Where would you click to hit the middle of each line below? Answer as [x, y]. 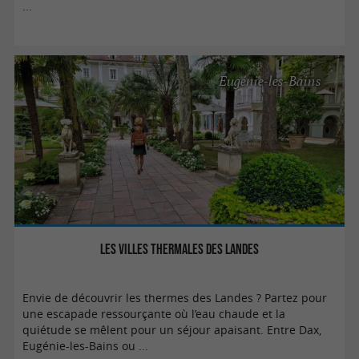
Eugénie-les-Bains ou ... [86, 346]
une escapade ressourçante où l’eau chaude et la [154, 314]
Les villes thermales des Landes [179, 248]
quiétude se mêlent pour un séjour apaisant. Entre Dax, [172, 330]
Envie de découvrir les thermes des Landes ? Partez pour [175, 298]
